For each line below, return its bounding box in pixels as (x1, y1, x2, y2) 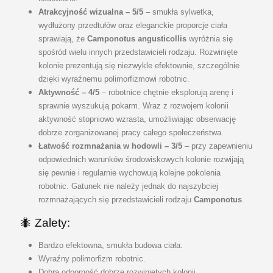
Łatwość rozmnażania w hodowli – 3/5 (38, 141, 182, 151)
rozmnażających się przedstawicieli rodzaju (38, 194, 194, 204)
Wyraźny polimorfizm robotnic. (38, 254, 146, 264)
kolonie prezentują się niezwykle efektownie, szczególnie (38, 60, 239, 70)
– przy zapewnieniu (182, 141, 252, 151)
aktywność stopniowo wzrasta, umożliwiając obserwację (38, 114, 236, 124)
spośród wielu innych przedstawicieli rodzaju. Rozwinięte (38, 47, 238, 57)
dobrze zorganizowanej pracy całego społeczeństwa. (38, 127, 224, 137)
